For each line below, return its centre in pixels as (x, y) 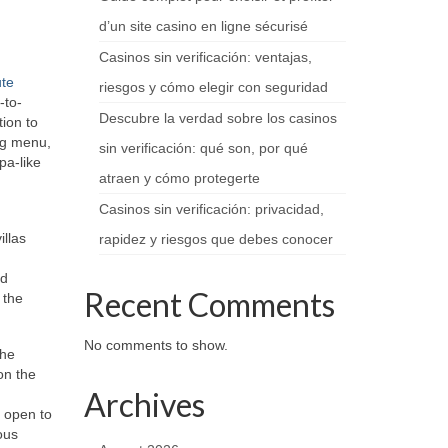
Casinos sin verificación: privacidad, (211, 209)
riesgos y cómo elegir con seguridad (213, 87)
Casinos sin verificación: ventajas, (205, 57)
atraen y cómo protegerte (179, 178)
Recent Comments (209, 304)
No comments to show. (155, 345)
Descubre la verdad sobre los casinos (217, 118)
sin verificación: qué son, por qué (203, 148)
